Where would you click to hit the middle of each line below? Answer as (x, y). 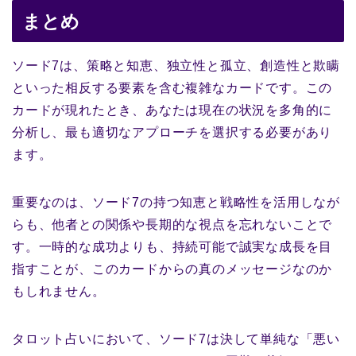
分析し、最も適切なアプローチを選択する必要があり (172, 133)
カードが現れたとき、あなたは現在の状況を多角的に (172, 110)
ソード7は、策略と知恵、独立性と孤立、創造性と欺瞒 (176, 66)
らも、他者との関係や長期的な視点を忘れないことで (172, 225)
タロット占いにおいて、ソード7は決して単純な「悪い (176, 339)
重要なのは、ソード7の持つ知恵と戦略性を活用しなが (176, 203)
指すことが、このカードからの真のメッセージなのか (172, 269)
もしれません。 (59, 292)
